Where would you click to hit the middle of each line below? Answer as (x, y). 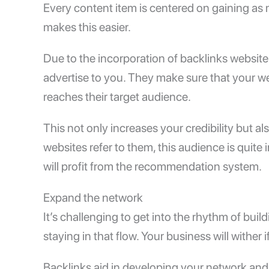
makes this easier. (87, 27)
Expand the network (93, 198)
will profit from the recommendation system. (154, 167)
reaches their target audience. (117, 97)
